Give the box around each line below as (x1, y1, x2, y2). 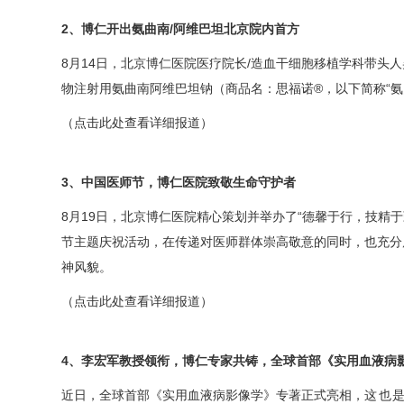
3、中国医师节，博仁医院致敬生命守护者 (61, 175, 297, 189)
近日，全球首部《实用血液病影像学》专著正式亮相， (61, 388, 365, 402)
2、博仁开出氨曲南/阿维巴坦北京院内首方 (61, 22, 300, 36)
